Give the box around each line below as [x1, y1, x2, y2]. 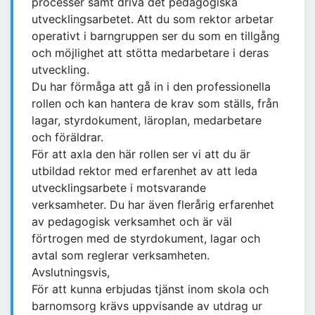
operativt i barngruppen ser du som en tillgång [32, 29, 280, 44]
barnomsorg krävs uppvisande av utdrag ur [32, 299, 262, 314]
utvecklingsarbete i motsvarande [32, 181, 206, 195]
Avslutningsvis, [32, 265, 110, 280]
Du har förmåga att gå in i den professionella [32, 79, 271, 94]
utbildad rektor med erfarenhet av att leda [32, 164, 257, 179]
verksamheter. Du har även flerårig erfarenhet [32, 198, 274, 212]
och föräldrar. [32, 130, 103, 145]
